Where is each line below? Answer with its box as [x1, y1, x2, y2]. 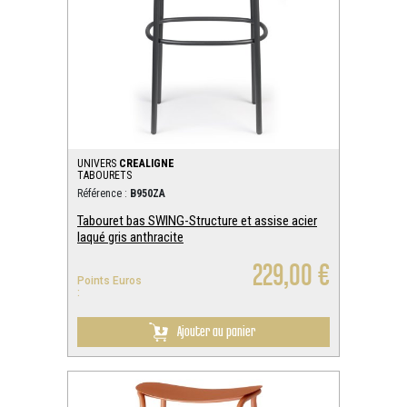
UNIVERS [77, 157, 119, 170]
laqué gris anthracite [77, 228, 184, 245]
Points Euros [77, 274, 142, 287]
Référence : [77, 187, 130, 200]
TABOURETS [77, 169, 132, 182]
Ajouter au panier [177, 322, 255, 340]
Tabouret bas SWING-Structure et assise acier [77, 212, 317, 229]
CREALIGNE [119, 157, 174, 170]
